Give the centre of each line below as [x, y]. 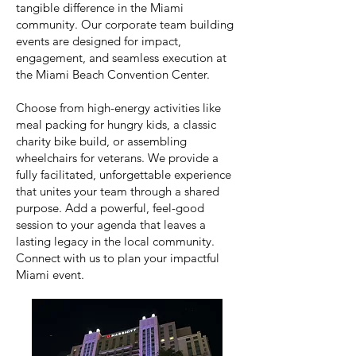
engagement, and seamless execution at [121, 58]
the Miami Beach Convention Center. [113, 74]
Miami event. [50, 275]
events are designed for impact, [99, 41]
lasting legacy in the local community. [115, 241]
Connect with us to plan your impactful [118, 258]
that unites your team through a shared [118, 191]
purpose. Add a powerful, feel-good [110, 208]
